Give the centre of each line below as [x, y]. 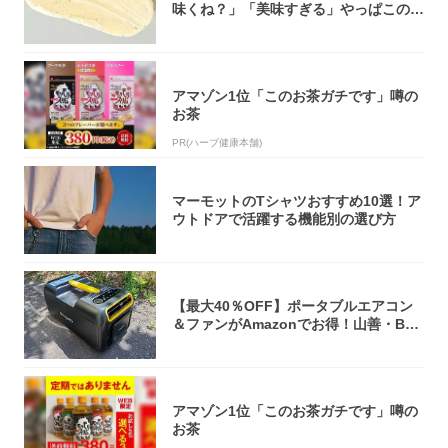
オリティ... [206, 27]
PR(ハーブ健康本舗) [217, 143]
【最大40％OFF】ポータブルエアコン [292, 306]
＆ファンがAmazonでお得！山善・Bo [293, 324]
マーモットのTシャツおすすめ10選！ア [296, 201]
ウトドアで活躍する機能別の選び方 [284, 219]
